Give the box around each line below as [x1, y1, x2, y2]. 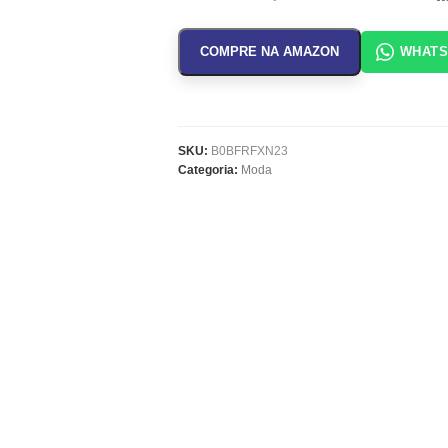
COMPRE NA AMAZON [199, 44, 339, 60]
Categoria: [177, 163, 238, 178]
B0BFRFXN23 [210, 144, 288, 159]
